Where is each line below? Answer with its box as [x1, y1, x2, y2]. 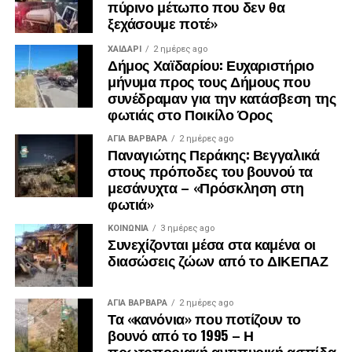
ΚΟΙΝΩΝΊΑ [107, 223, 148, 234]
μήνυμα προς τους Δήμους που [107, 71, 310, 92]
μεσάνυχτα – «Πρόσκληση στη [107, 177, 304, 198]
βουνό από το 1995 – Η [107, 324, 254, 346]
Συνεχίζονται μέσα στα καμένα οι [107, 233, 316, 255]
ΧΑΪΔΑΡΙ [107, 44, 141, 55]
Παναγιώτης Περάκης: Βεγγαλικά [107, 144, 320, 165]
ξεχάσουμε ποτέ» [107, 13, 218, 34]
